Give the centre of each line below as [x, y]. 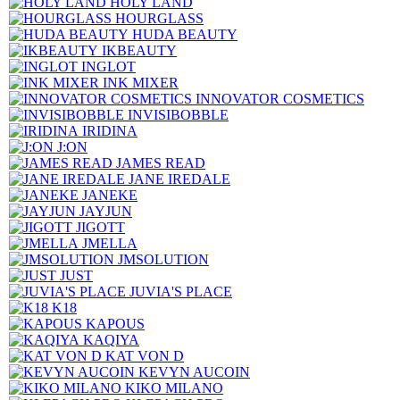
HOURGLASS [159, 18]
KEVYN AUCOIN [194, 372]
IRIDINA [110, 131]
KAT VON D [145, 356]
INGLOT [108, 67]
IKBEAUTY [139, 50]
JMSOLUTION [163, 259]
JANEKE [110, 195]
